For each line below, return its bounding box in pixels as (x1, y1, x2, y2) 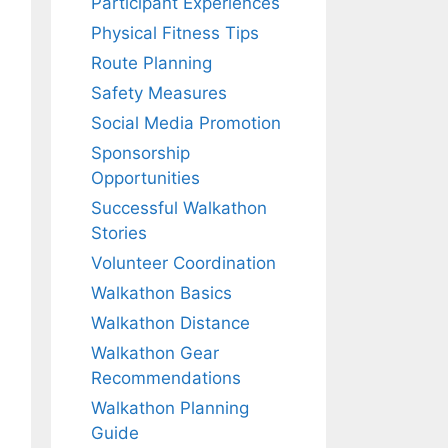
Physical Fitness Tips (91, 22, 259, 43)
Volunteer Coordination (91, 252, 276, 273)
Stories (91, 222, 147, 243)
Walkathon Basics (91, 282, 232, 303)
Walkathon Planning (91, 397, 249, 418)
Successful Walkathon (91, 197, 267, 218)
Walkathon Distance (91, 312, 250, 333)
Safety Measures (91, 82, 227, 103)
